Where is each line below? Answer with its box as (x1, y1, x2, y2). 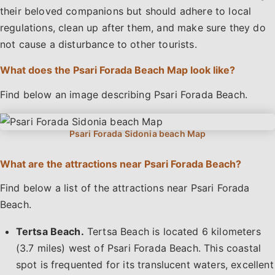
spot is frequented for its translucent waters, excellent (15, 258, 274, 271)
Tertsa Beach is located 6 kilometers (83, 225, 261, 238)
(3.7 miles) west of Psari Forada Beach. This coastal (15, 242, 261, 255)
